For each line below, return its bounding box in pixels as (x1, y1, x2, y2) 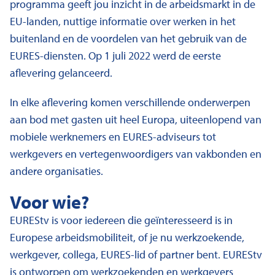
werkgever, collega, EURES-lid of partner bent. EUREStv (10, 247, 262, 261)
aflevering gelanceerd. (10, 66, 112, 80)
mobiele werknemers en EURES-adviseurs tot (10, 130, 216, 144)
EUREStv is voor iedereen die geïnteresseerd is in (10, 213, 233, 227)
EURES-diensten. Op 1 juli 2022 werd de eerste (10, 48, 221, 63)
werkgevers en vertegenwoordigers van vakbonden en (10, 147, 261, 161)
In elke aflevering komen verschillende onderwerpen (10, 95, 250, 109)
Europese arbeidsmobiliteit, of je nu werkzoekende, (10, 230, 244, 244)
